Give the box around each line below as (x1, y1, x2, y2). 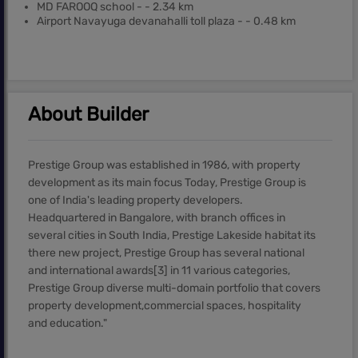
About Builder (28, 103, 149, 126)
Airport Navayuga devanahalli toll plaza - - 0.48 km (37, 14, 296, 29)
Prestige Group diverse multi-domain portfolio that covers (28, 281, 320, 296)
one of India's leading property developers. (28, 193, 243, 208)
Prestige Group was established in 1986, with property (28, 158, 300, 173)
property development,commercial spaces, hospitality (28, 299, 301, 313)
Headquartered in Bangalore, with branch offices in (28, 211, 285, 225)
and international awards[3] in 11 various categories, (28, 264, 290, 278)
